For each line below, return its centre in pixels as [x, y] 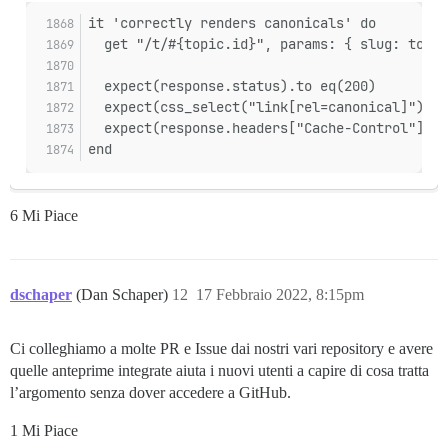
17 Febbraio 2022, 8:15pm [280, 295]
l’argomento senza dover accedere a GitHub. [150, 393]
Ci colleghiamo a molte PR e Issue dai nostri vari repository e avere [221, 349]
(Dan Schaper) [124, 295]
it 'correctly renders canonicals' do [232, 23]
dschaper [41, 295]
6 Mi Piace [44, 216]
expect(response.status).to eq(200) [232, 86]
